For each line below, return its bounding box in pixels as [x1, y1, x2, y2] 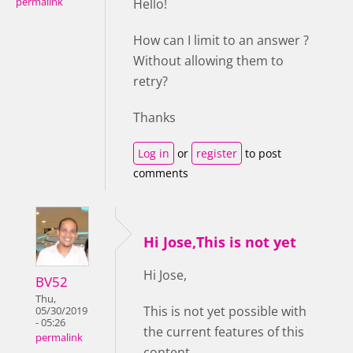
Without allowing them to [133, 51, 284, 69]
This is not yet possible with [143, 302, 307, 320]
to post [242, 145, 281, 161]
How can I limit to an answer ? [133, 31, 309, 49]
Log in [138, 145, 169, 161]
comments [133, 165, 188, 180]
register [196, 145, 237, 161]
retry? [133, 72, 168, 90]
